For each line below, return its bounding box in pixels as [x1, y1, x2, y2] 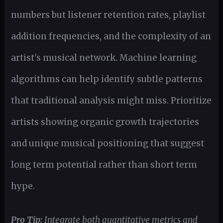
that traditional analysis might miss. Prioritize [10, 95, 212, 107]
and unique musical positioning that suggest [10, 138, 204, 149]
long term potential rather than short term [10, 159, 197, 171]
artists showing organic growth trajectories [10, 116, 199, 128]
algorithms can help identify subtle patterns [10, 74, 203, 85]
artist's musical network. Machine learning [10, 52, 197, 64]
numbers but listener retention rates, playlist [10, 9, 206, 21]
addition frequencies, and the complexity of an [10, 31, 211, 42]
